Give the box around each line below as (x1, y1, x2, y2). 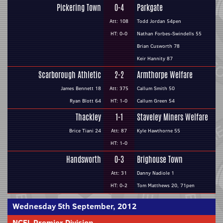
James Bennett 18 (61, 85, 101, 92)
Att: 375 (110, 85, 128, 92)
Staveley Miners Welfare (137, 111, 208, 123)
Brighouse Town (137, 154, 183, 165)
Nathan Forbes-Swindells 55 (137, 30, 202, 37)
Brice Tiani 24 (69, 127, 101, 134)
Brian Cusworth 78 (137, 42, 180, 50)
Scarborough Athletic (38, 69, 101, 81)
